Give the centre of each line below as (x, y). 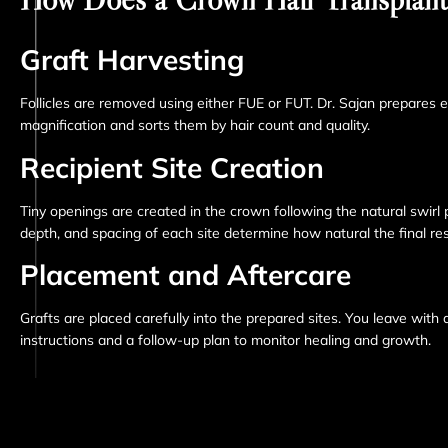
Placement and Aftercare (185, 274)
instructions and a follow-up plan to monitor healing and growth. (225, 339)
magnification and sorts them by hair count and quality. (195, 125)
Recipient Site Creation (172, 167)
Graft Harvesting (132, 60)
